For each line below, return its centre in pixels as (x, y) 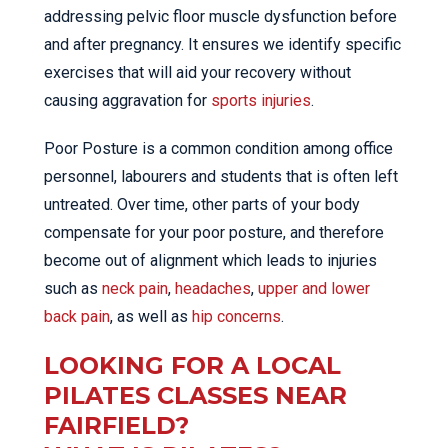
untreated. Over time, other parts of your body (202, 204)
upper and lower (314, 288)
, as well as (151, 316)
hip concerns (236, 316)
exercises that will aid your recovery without (197, 72)
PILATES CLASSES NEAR (195, 395)
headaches (213, 288)
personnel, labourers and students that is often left (221, 176)
